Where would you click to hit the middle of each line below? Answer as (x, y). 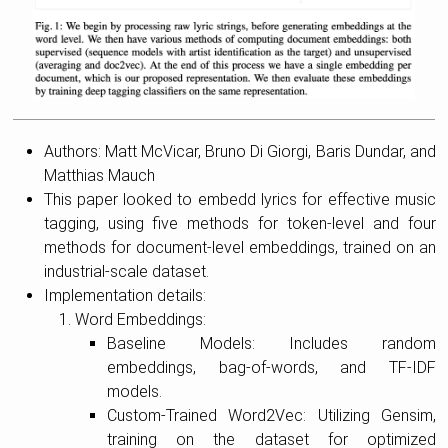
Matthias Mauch (99, 175)
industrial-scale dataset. (126, 271)
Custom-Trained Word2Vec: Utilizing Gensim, (271, 415)
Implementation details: (124, 295)
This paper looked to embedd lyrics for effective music (239, 199)
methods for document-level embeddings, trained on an (239, 247)
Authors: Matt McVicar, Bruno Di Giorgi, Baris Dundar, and (239, 151)
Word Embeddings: (141, 319)
